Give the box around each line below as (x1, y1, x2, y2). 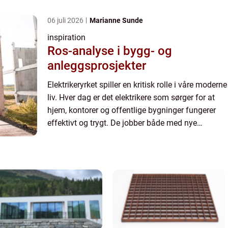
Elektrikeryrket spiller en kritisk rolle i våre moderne (47, 80, 227, 90)
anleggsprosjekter (47, 59, 146, 73)
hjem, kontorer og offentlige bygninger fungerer (47, 105, 216, 115)
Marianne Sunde (90, 16, 143, 24)
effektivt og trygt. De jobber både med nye (47, 118, 197, 128)
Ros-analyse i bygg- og (47, 44, 172, 58)
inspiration (47, 33, 85, 42)
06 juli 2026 (47, 16, 85, 24)
